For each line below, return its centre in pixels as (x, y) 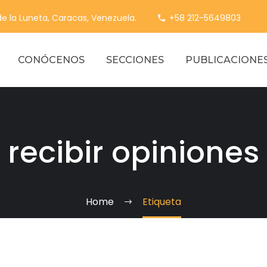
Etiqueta (162, 202)
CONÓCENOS (51, 60)
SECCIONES (135, 60)
